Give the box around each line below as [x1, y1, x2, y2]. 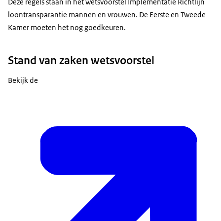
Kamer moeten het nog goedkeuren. [8, 23, 126, 32]
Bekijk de [8, 75, 38, 85]
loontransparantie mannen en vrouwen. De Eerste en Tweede [8, 10, 206, 19]
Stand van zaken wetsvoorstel [8, 53, 154, 68]
